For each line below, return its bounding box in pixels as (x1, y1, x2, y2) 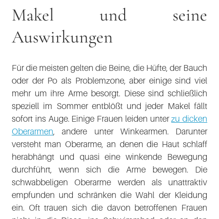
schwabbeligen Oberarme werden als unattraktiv (12, 177, 207, 187)
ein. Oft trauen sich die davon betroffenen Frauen (12, 202, 207, 213)
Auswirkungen (12, 26, 113, 47)
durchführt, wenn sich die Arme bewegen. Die (12, 164, 207, 175)
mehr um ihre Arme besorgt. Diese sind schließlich (12, 88, 207, 98)
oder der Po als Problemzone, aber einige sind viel (12, 75, 207, 86)
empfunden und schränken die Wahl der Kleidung (12, 190, 207, 200)
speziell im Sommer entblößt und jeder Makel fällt (12, 101, 207, 111)
